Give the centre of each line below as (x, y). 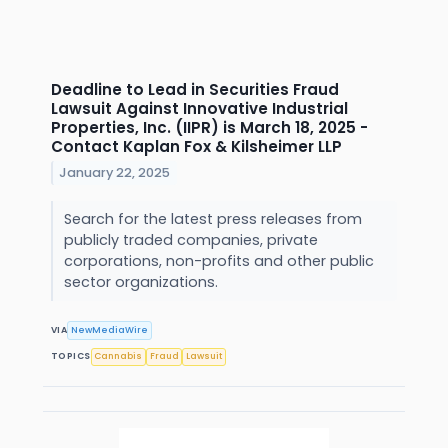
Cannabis (118, 356)
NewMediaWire (110, 330)
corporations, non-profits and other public (218, 261)
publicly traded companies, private (190, 240)
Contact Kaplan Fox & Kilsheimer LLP (196, 146)
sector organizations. (142, 282)
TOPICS (71, 356)
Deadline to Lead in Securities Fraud (195, 89)
